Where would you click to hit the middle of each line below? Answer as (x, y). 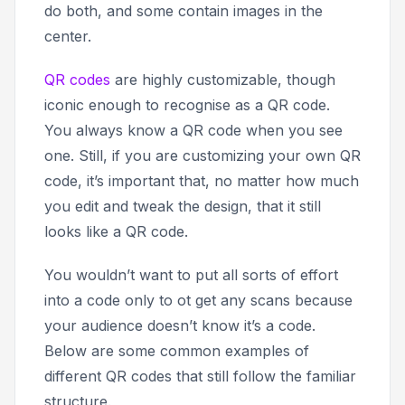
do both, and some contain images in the (184, 11)
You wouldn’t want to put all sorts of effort (191, 275)
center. (68, 37)
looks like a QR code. (116, 232)
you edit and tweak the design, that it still (183, 207)
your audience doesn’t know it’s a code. (180, 326)
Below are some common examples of (177, 351)
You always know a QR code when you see (193, 131)
